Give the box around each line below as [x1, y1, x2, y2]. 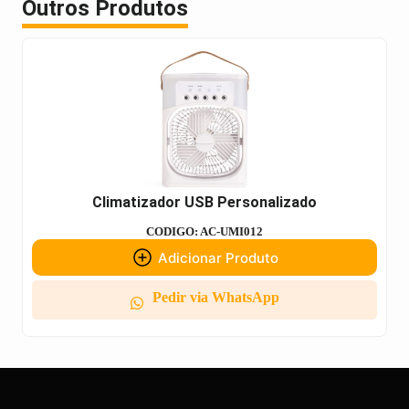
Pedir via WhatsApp [152, 289, 279, 306]
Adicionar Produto [157, 248, 278, 267]
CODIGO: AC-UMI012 [146, 225, 263, 239]
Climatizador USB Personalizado [92, 194, 317, 212]
